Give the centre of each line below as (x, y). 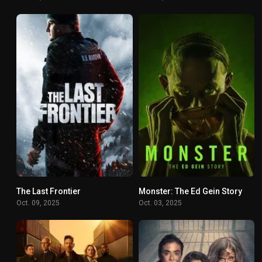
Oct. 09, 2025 (38, 203)
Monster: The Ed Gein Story (190, 192)
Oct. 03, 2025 (160, 203)
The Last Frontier (49, 192)
